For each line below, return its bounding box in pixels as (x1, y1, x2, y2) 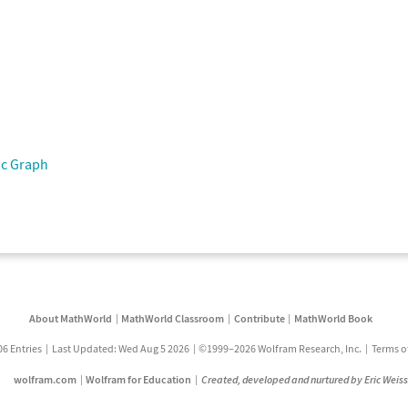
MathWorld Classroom (121, 311, 225, 325)
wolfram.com (13, 372, 76, 386)
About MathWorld (28, 311, 112, 325)
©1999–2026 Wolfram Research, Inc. (199, 342, 362, 355)
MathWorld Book (293, 311, 372, 325)
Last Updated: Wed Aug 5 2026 (51, 342, 189, 355)
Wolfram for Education (86, 372, 192, 386)
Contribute (233, 311, 285, 325)
